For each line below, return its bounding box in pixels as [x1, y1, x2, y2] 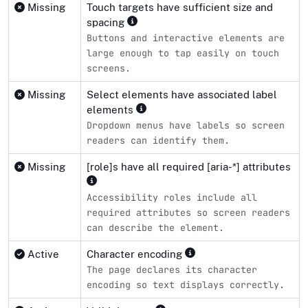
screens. [87, 61, 131, 74]
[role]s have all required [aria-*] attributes [87, 160, 291, 173]
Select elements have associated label [87, 88, 277, 100]
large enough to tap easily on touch [87, 46, 279, 59]
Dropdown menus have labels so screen [87, 118, 285, 131]
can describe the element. [87, 221, 224, 234]
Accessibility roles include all [87, 190, 257, 203]
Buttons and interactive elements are [87, 31, 285, 44]
